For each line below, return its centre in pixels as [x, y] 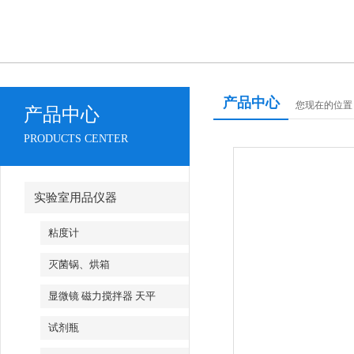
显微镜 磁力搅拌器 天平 [102, 296]
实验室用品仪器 [75, 198]
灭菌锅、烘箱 [79, 264]
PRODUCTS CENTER [76, 139]
